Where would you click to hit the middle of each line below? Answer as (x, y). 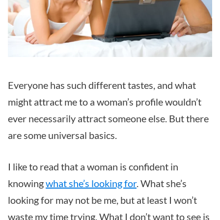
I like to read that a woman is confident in (93, 167)
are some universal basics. (62, 135)
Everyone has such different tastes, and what (102, 85)
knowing (27, 183)
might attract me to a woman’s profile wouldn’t (105, 102)
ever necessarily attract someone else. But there (108, 119)
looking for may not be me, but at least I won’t (102, 200)
